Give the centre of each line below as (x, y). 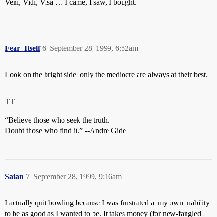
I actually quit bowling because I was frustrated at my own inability (107, 203)
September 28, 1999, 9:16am (77, 177)
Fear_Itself (23, 48)
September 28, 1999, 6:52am (94, 48)
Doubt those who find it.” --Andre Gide (65, 131)
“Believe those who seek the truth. (57, 120)
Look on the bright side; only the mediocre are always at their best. (106, 74)
